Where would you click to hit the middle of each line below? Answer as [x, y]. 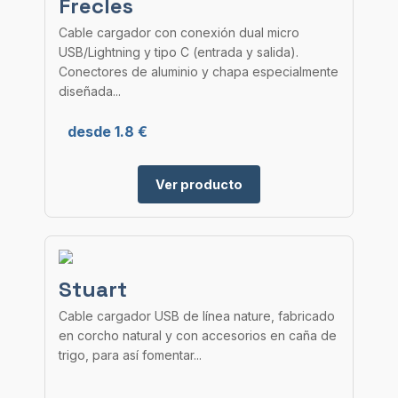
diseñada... [90, 91]
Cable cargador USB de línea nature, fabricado [197, 316]
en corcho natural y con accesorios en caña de [198, 335]
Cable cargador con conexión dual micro [179, 32]
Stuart [93, 289]
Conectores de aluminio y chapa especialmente [199, 72]
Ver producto [199, 184]
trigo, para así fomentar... [130, 355]
